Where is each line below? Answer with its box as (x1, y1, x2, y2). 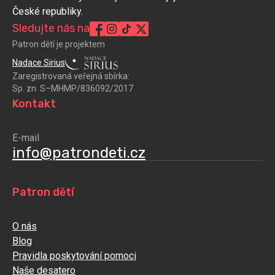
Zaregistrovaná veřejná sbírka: (12, 71, 130, 81)
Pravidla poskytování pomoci (12, 249, 136, 261)
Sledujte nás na (12, 21, 90, 36)
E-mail (12, 131, 39, 144)
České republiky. (12, 6, 83, 18)
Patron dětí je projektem (12, 39, 105, 50)
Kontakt (12, 96, 56, 110)
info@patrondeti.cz (12, 144, 145, 161)
